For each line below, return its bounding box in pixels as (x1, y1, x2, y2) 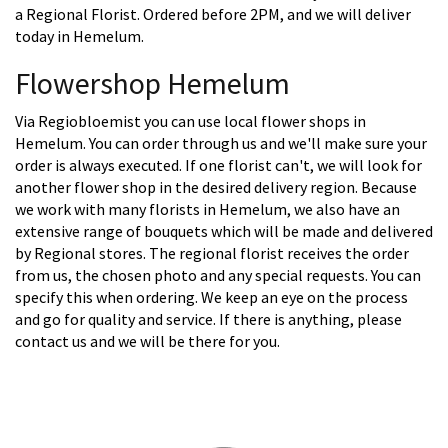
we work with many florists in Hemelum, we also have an (15, 199, 400, 220)
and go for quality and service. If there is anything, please (15, 309, 402, 330)
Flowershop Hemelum (15, 64, 290, 103)
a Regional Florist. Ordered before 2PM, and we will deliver (15, 4, 411, 25)
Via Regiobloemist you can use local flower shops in (15, 111, 366, 132)
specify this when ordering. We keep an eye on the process (15, 287, 408, 308)
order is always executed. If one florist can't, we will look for (15, 155, 422, 176)
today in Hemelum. (15, 26, 144, 47)
